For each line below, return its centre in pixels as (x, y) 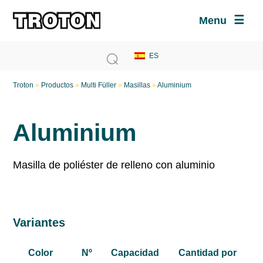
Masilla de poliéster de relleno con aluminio (114, 165)
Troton (23, 85)
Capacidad (135, 253)
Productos (58, 85)
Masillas (137, 85)
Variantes (39, 223)
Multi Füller (99, 85)
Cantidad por (207, 253)
